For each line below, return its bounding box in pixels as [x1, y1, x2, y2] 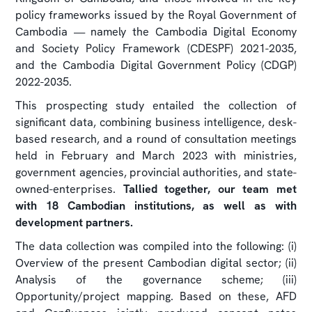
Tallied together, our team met [123, 181, 297, 196]
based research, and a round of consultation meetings [15, 131, 297, 146]
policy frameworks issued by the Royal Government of [15, 7, 297, 22]
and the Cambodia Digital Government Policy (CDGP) [15, 57, 297, 72]
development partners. [15, 214, 136, 230]
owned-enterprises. [15, 181, 123, 196]
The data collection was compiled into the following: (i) [15, 238, 297, 253]
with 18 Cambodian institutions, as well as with [15, 198, 297, 213]
